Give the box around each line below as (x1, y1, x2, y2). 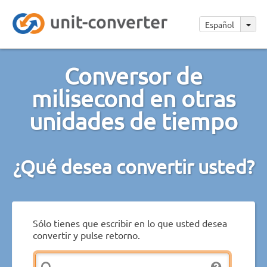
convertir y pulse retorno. (33, 228, 140, 241)
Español (205, 19, 236, 30)
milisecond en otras (32, 84, 235, 112)
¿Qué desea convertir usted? (13, 154, 254, 178)
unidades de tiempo (29, 107, 238, 135)
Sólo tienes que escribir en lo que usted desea (33, 216, 227, 229)
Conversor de (64, 61, 203, 89)
